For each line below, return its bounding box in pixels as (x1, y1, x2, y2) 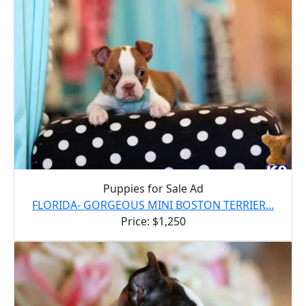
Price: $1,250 (120, 213, 186, 229)
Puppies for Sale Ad (102, 180, 204, 196)
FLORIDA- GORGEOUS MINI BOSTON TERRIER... (32, 197, 274, 212)
